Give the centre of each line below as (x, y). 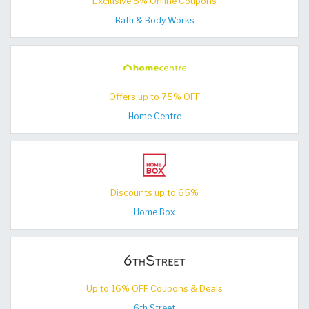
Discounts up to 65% (154, 193)
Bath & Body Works (154, 20)
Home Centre (154, 116)
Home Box (154, 212)
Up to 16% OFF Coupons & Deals (154, 289)
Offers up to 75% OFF (154, 97)
